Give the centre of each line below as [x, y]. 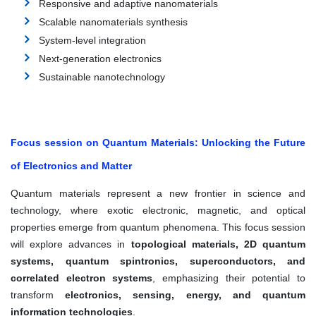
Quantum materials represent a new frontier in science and [158, 194]
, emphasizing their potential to [229, 278]
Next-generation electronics [100, 59]
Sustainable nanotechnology [102, 77]
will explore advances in [71, 244]
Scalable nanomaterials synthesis [113, 22]
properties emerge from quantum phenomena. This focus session [158, 227]
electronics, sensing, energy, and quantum [186, 295]
